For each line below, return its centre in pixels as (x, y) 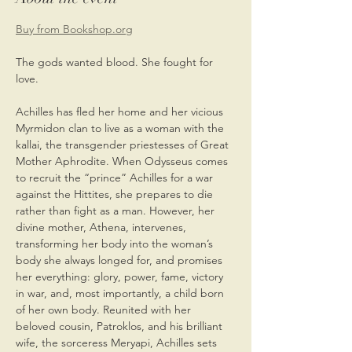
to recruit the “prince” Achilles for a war (116, 177)
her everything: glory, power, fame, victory (121, 276)
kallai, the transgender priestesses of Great (124, 144)
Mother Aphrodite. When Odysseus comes (123, 161)
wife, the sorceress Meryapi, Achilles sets (118, 342)
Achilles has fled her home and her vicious (121, 111)
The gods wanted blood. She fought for (116, 62)
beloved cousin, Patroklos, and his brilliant (121, 326)
